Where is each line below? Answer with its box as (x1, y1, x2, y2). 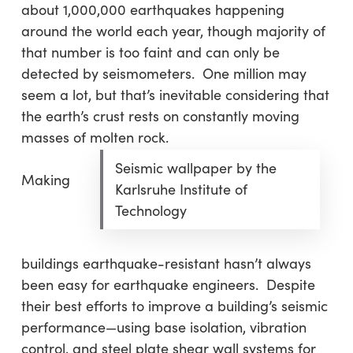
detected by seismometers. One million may (20, 64, 307, 83)
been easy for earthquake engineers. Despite (20, 275, 315, 294)
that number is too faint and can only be (20, 43, 280, 61)
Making (20, 170, 70, 189)
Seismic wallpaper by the (114, 158, 277, 177)
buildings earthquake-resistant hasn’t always (20, 254, 311, 273)
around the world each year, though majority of (20, 21, 325, 40)
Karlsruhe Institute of (114, 180, 247, 199)
